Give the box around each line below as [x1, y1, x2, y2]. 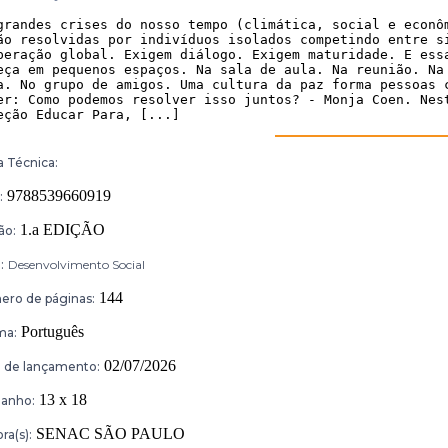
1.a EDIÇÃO [16, 221, 105, 239]
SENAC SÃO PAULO [32, 425, 185, 443]
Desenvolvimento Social [8, 257, 145, 273]
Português [17, 323, 84, 341]
